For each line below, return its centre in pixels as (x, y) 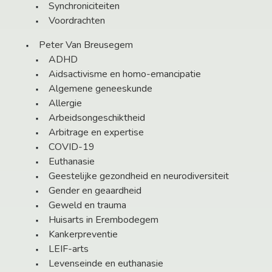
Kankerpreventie (83, 235)
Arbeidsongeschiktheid (97, 118)
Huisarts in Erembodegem (104, 220)
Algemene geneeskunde (100, 89)
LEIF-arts (69, 249)
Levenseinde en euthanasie (106, 264)
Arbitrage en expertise (96, 133)
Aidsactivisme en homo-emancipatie (125, 74)
